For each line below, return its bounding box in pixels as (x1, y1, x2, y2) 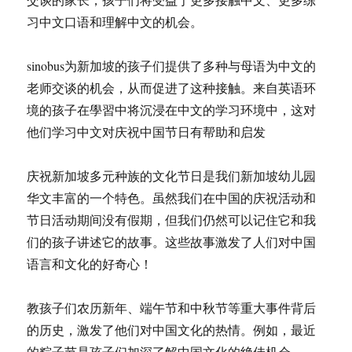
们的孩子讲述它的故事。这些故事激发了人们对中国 (27, 233, 317, 250)
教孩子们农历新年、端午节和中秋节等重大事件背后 (27, 299, 317, 316)
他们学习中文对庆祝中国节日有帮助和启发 (27, 123, 266, 140)
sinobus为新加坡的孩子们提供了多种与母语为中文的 (27, 57, 317, 74)
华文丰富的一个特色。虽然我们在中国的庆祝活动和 (27, 189, 317, 206)
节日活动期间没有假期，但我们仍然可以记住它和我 (27, 211, 317, 228)
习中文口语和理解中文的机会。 (27, 13, 203, 30)
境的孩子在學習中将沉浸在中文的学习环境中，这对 (27, 101, 317, 118)
